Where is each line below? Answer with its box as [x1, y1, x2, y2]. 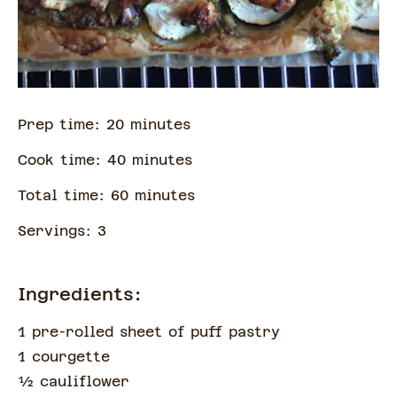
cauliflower [40, 373, 129, 391]
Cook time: [18, 152, 107, 169]
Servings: [18, 222, 97, 240]
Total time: [18, 187, 111, 205]
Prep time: [18, 116, 106, 134]
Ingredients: [18, 284, 142, 306]
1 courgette [18, 348, 110, 366]
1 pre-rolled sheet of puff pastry [18, 323, 280, 341]
